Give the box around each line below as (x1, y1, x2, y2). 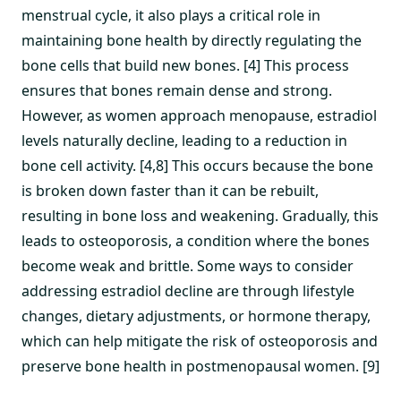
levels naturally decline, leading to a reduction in (21, 131, 347, 150)
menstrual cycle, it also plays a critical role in (21, 5, 320, 25)
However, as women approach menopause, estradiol (21, 106, 377, 125)
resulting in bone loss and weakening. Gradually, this (21, 206, 379, 226)
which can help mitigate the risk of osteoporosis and (21, 331, 378, 351)
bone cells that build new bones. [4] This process (21, 55, 349, 75)
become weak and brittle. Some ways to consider (21, 256, 354, 276)
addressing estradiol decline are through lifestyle (21, 281, 354, 301)
